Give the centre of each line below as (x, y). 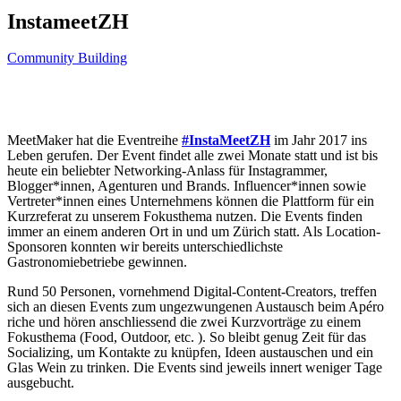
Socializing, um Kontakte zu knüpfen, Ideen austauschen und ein (190, 353)
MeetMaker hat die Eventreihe (94, 141)
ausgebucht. (41, 383)
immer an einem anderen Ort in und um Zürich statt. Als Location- (194, 232)
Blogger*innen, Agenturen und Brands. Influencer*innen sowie (187, 186)
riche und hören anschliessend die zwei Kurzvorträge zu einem (184, 322)
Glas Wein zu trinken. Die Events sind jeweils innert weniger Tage (195, 368)
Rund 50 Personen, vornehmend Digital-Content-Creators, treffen (192, 292)
